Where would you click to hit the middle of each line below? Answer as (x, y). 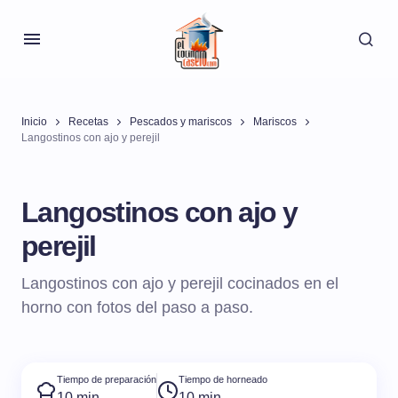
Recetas (88, 122)
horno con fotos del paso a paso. (137, 307)
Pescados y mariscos (181, 122)
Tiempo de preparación (107, 380)
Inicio (34, 122)
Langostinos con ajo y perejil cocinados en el (180, 283)
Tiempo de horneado (223, 380)
